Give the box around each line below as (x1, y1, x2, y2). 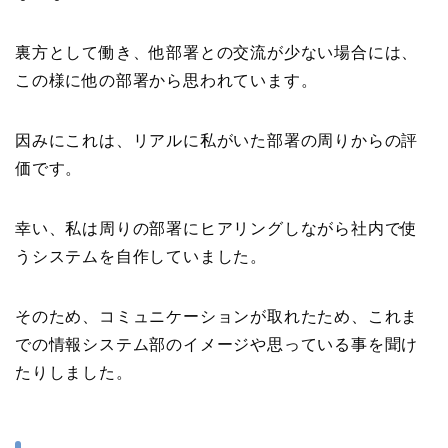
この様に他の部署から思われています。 (15, 71, 318, 89)
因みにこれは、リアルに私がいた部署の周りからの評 (15, 131, 419, 149)
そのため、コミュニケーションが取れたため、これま (15, 307, 419, 325)
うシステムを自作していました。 (15, 247, 267, 265)
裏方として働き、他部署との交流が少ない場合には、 (15, 43, 419, 61)
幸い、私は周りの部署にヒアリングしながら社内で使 (15, 219, 419, 237)
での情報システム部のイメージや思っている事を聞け (15, 335, 419, 353)
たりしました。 (15, 363, 133, 381)
